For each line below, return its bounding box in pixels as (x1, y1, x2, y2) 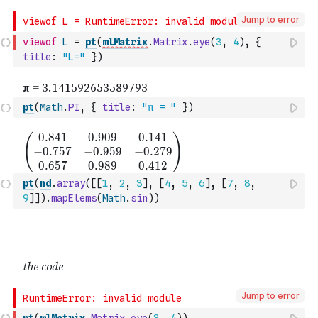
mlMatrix (102, 36, 148, 48)
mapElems (51, 192, 97, 204)
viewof (23, 36, 57, 48)
